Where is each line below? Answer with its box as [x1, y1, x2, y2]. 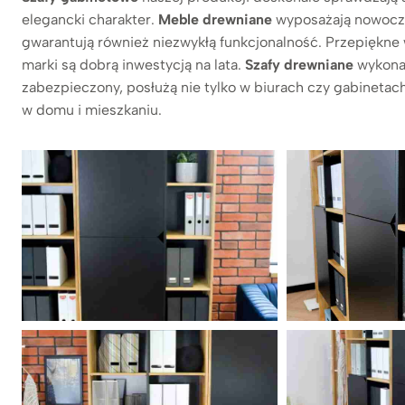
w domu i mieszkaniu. [22, 101, 162, 119]
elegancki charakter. [22, 11, 158, 29]
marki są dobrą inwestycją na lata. [22, 56, 245, 74]
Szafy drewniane [245, 56, 353, 74]
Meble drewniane [158, 11, 272, 29]
